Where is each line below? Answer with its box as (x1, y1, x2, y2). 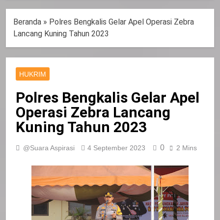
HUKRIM (19, 70, 46, 78)
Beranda (13, 17, 41, 27)
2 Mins (176, 143, 197, 152)
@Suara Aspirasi (23, 143, 75, 152)
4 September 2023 (87, 143, 145, 152)
